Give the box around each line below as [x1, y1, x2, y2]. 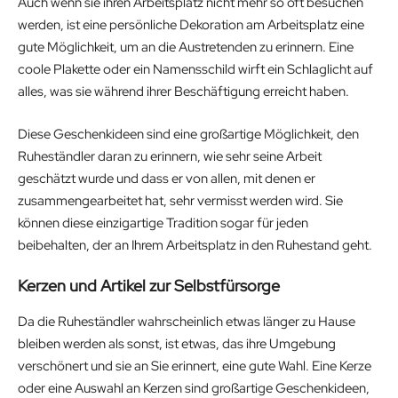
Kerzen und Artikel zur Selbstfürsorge [18, 275, 280, 297]
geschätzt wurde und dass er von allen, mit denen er [18, 169, 315, 187]
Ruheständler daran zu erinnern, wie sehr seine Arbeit [18, 147, 322, 165]
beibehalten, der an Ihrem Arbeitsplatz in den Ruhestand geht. [18, 235, 375, 254]
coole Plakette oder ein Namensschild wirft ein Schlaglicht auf [18, 60, 373, 79]
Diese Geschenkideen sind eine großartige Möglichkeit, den [18, 124, 359, 143]
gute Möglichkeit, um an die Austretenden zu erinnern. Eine [18, 38, 354, 57]
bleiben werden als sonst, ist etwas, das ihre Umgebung [18, 335, 336, 354]
